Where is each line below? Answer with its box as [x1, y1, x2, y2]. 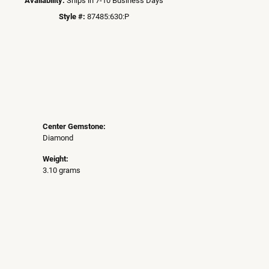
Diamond [43, 132, 73, 143]
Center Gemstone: [43, 121, 106, 131]
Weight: [43, 153, 68, 164]
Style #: [58, 10, 85, 21]
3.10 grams [43, 165, 80, 175]
